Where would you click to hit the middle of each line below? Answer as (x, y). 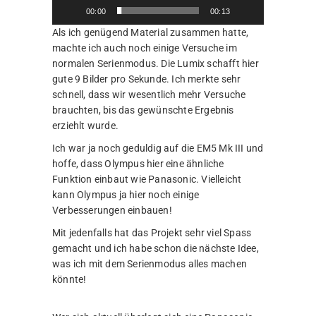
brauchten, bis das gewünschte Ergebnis (143, 110)
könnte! (69, 279)
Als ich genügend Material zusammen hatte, (151, 32)
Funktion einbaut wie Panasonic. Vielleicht (147, 179)
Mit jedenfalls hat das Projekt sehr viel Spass (152, 232)
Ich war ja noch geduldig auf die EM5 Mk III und (158, 148)
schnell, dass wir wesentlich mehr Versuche (149, 94)
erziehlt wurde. (85, 125)
